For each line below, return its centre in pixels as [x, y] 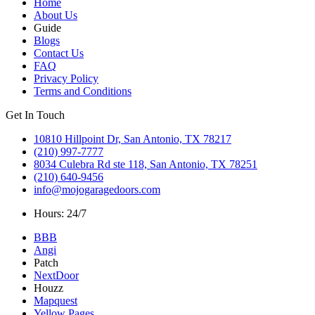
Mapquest [56, 301]
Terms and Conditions [83, 91]
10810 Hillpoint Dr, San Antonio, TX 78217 [133, 139]
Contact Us [59, 53]
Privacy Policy [66, 79]
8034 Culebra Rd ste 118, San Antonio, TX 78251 [146, 165]
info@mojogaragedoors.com [97, 190]
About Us [56, 15]
